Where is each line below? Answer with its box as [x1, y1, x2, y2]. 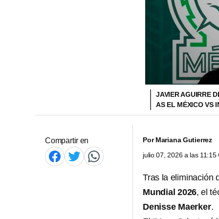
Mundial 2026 [143, 187, 197, 197]
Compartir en [45, 136, 89, 145]
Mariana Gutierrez [155, 136, 213, 144]
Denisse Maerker [143, 202, 211, 212]
